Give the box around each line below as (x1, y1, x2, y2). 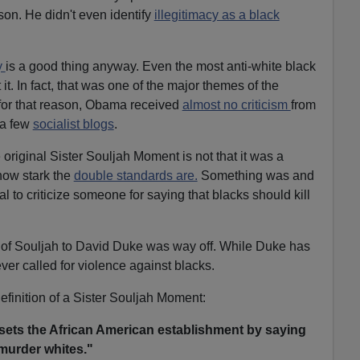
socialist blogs (32, 117, 114, 131)
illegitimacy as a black (153, 7, 280, 22)
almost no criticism (182, 97, 291, 112)
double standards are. (73, 168, 198, 182)
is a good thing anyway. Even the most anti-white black (5, 59, 316, 73)
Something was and (197, 168, 314, 182)
